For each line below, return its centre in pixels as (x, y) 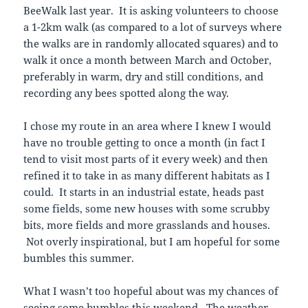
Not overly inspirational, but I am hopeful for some (152, 242)
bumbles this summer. (79, 258)
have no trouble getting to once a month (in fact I (145, 143)
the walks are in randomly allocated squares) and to (151, 44)
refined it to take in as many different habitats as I (147, 176)
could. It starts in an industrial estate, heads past (144, 192)
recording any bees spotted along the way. (126, 93)
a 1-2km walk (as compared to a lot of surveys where (153, 27)
